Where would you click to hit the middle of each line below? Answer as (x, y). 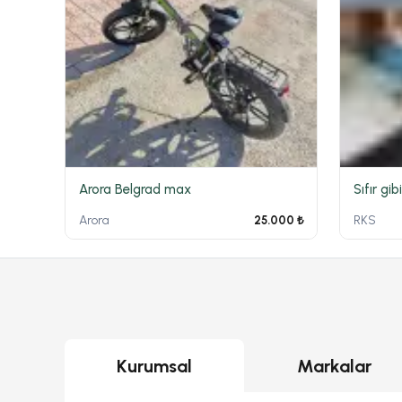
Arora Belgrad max (135, 189)
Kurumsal (154, 366)
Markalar (334, 366)
